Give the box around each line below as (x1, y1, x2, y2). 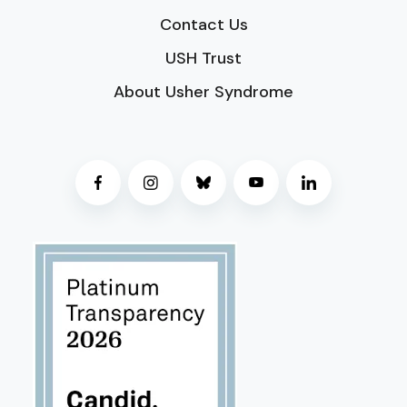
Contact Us (159, 13, 248, 35)
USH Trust (165, 46, 242, 69)
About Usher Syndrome (114, 80, 293, 103)
